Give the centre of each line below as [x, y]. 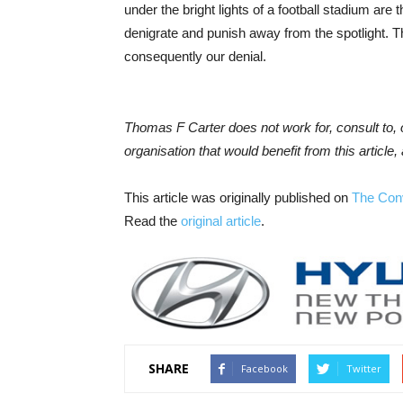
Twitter [364, 368]
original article [221, 221]
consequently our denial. [195, 57]
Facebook [264, 368]
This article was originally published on [238, 198]
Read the [152, 221]
